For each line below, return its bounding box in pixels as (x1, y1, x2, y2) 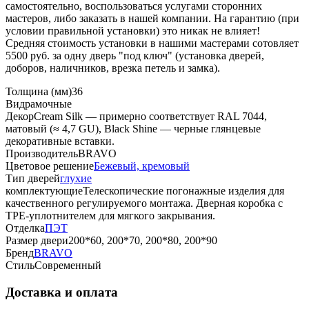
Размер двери (6, 235, 68, 247)
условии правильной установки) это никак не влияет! (6, 25, 260, 37)
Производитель (6, 148, 78, 160)
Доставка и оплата (6, 284, 118, 299)
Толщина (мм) (6, 86, 72, 98)
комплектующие (6, 185, 83, 197)
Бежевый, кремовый (94, 160, 190, 172)
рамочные (25, 98, 72, 110)
